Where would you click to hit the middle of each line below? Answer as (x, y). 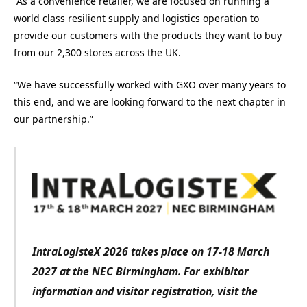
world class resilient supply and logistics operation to (136, 19)
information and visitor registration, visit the (145, 291)
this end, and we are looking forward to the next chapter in (150, 101)
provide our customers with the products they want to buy (148, 36)
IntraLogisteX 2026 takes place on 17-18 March (150, 251)
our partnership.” (53, 119)
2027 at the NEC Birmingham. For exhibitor (140, 271)
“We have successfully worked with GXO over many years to (150, 84)
